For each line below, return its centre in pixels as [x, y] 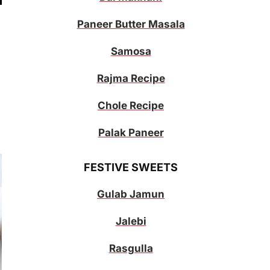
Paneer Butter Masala [131, 24]
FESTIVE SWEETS [131, 168]
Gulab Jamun [131, 194]
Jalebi [131, 221]
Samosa [131, 52]
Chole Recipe [131, 106]
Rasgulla [131, 249]
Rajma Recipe [131, 79]
